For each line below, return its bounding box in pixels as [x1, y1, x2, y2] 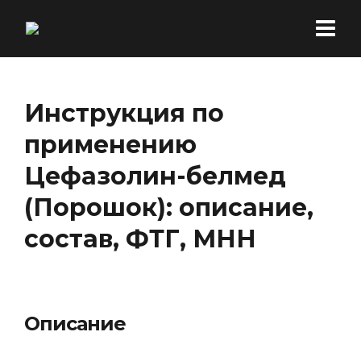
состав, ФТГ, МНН [24, 224, 256, 254]
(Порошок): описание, [24, 193, 313, 222]
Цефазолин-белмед [24, 161, 286, 191]
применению [24, 130, 197, 160]
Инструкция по [24, 98, 224, 128]
